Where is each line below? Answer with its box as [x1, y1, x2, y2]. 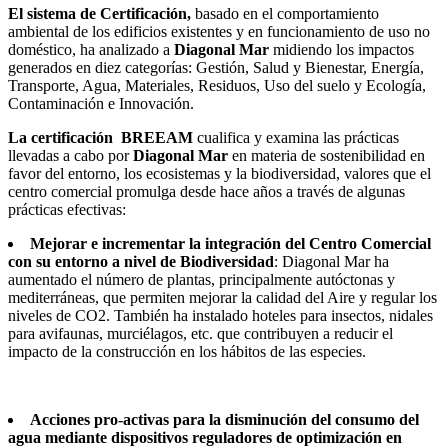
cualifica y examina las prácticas [197, 128, 399, 146]
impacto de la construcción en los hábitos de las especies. [8, 342, 366, 360]
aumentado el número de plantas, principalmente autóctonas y [8, 270, 395, 288]
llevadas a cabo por [8, 146, 133, 164]
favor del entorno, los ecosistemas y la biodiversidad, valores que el [8, 164, 431, 182]
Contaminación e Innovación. [8, 94, 194, 112]
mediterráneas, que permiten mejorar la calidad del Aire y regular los [8, 288, 437, 306]
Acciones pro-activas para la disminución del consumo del [30, 410, 419, 428]
